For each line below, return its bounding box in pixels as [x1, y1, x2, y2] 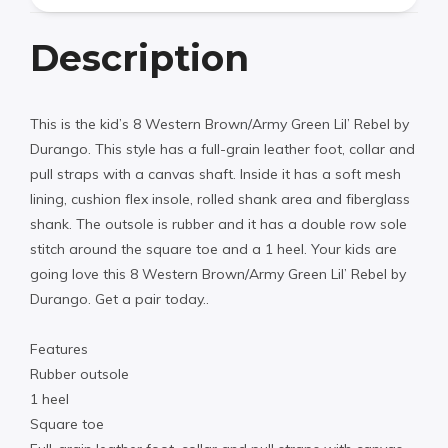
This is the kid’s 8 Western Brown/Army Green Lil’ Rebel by [30, 114, 409, 133]
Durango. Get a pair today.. [30, 289, 209, 308]
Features [30, 340, 88, 359]
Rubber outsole [30, 365, 129, 384]
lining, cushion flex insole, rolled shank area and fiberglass [30, 189, 410, 208]
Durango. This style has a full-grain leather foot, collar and [30, 139, 415, 158]
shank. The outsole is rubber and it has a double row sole [30, 214, 407, 233]
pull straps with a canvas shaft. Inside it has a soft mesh [30, 164, 401, 183]
